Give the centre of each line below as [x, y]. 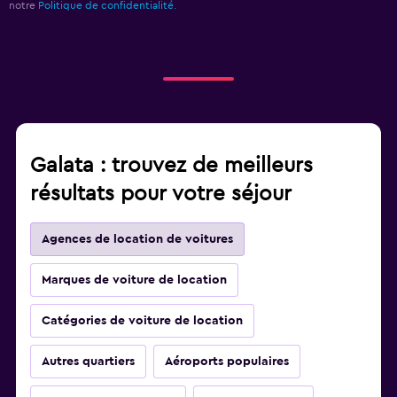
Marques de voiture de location [134, 280]
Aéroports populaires [227, 362]
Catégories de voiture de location [142, 321]
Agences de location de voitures [137, 240]
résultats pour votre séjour [161, 195]
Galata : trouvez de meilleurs [171, 166]
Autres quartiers [88, 362]
